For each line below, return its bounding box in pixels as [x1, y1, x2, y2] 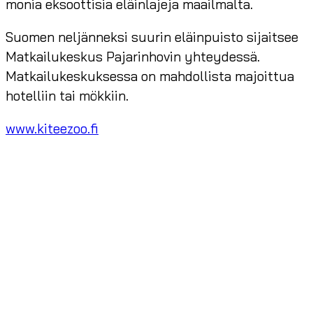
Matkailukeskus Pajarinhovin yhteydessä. [6, 48, 260, 66]
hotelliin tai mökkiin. [6, 87, 129, 105]
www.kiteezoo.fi [6, 120, 99, 138]
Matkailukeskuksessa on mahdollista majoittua [6, 68, 294, 85]
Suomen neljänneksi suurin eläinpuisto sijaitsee [6, 29, 298, 46]
